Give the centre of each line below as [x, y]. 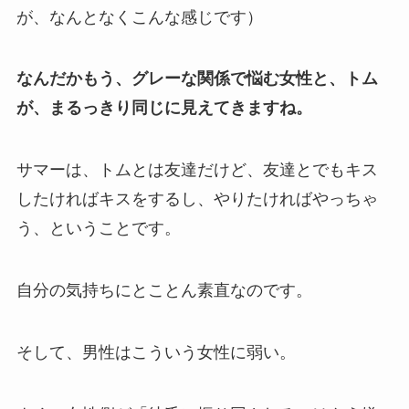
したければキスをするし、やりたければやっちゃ [197, 199]
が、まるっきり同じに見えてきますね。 [164, 108]
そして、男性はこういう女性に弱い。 [156, 352]
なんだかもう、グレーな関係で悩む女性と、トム [197, 79]
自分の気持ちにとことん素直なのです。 [164, 291]
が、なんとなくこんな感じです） [139, 17]
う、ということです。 [98, 229]
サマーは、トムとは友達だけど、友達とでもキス [197, 170]
